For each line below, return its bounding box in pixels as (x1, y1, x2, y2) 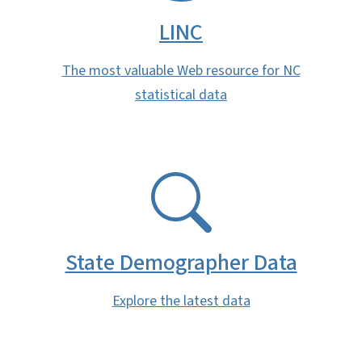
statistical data (135, 84, 227, 105)
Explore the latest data (112, 291, 250, 312)
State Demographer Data (65, 246, 297, 280)
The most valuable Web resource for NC (61, 60, 301, 81)
